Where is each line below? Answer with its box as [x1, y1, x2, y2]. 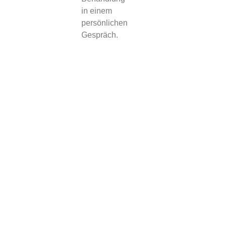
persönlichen [81, 18, 128, 27]
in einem [81, 6, 112, 15]
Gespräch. [81, 30, 118, 39]
